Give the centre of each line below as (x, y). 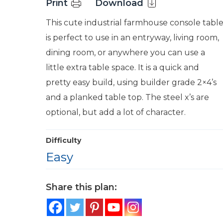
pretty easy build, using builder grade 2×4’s (131, 82)
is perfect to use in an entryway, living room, (132, 38)
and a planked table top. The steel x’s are (127, 97)
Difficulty (63, 140)
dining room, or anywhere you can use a (125, 53)
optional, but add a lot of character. (116, 112)
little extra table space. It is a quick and (122, 67)
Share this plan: (81, 187)
